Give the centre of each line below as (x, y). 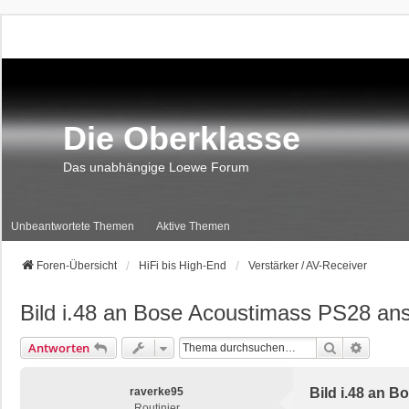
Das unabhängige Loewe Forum (156, 167)
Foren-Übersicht (77, 266)
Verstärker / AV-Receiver (308, 266)
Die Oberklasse (182, 138)
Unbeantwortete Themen (73, 226)
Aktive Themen (193, 226)
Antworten (59, 348)
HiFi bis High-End (183, 266)
